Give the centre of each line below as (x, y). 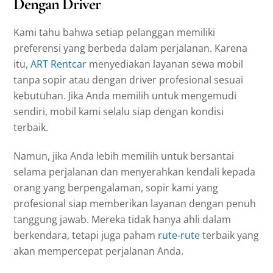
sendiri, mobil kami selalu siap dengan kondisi (119, 112)
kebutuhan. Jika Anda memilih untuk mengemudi (125, 96)
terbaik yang (230, 236)
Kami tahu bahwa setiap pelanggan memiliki (115, 33)
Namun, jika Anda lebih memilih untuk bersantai (124, 156)
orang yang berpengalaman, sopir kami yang (116, 188)
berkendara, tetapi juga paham (86, 236)
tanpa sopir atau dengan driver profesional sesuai (129, 80)
